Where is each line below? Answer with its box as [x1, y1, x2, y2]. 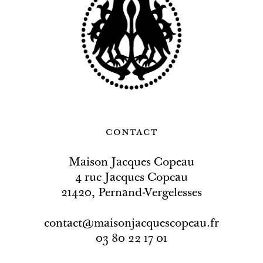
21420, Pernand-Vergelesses [61, 187, 202, 200]
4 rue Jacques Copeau [75, 172, 188, 184]
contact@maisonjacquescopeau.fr [44, 218, 219, 230]
